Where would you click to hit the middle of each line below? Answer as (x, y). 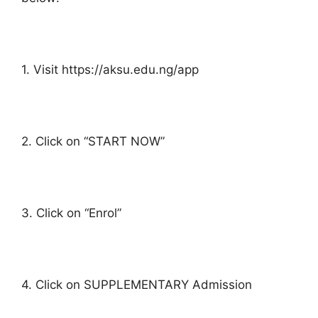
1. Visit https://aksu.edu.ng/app (110, 69)
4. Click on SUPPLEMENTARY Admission (137, 284)
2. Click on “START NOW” (93, 141)
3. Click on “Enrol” (71, 213)
